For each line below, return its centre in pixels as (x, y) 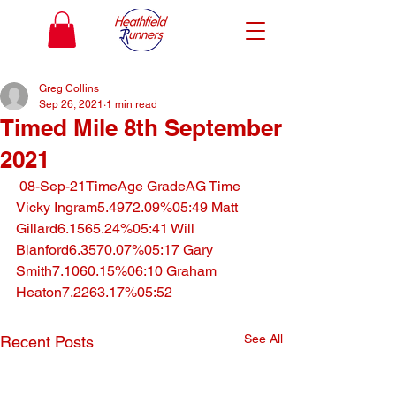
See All (263, 338)
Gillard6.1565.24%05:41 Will (107, 228)
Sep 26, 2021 (71, 104)
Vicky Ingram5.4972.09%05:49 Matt (129, 207)
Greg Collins (69, 88)
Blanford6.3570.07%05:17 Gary (116, 249)
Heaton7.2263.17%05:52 (94, 292)
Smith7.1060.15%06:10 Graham (118, 270)
